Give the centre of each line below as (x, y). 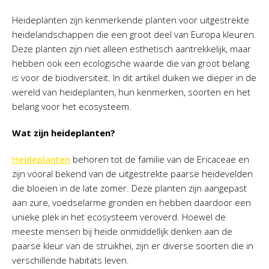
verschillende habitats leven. (71, 260)
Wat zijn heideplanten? (64, 133)
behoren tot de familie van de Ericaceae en (160, 159)
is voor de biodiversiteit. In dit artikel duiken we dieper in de (134, 77)
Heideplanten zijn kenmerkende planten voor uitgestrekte (131, 20)
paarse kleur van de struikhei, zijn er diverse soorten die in (133, 246)
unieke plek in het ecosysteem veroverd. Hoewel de (119, 217)
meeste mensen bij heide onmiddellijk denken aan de (122, 231)
